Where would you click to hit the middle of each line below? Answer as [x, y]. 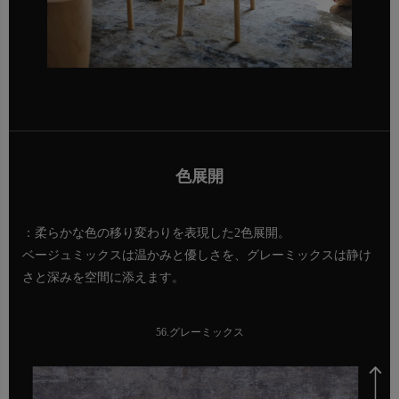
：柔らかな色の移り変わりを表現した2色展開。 [156, 232]
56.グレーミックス [199, 332]
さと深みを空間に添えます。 [103, 277]
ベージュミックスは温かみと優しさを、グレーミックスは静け [197, 255]
